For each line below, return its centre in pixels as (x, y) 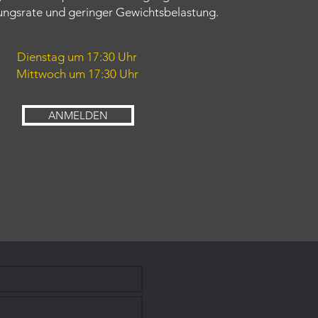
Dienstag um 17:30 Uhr (77, 57)
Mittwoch (41, 74)
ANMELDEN (78, 115)
